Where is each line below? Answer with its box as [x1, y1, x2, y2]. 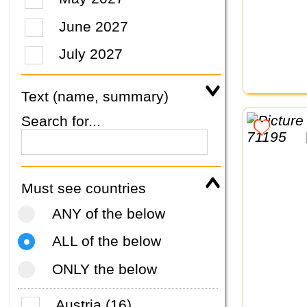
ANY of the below [51, 205, 165, 221]
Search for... [21, 113, 101, 130]
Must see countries [21, 180, 146, 197]
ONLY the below [51, 260, 157, 277]
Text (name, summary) [21, 88, 169, 105]
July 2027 [59, 46, 123, 62]
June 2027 [59, 18, 129, 34]
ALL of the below [51, 233, 161, 249]
